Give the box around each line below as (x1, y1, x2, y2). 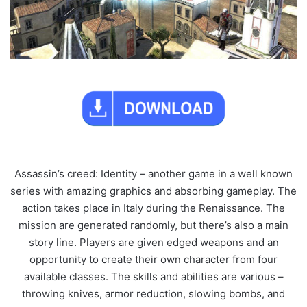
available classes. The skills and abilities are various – (23, 269, 284, 283)
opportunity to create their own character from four (29, 252, 278, 266)
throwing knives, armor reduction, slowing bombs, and (22, 286, 285, 300)
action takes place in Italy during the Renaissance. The (22, 201, 285, 214)
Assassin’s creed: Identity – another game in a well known (14, 167, 293, 180)
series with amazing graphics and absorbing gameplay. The (10, 184, 297, 197)
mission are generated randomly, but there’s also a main (19, 218, 288, 232)
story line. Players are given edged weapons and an (28, 235, 279, 249)
